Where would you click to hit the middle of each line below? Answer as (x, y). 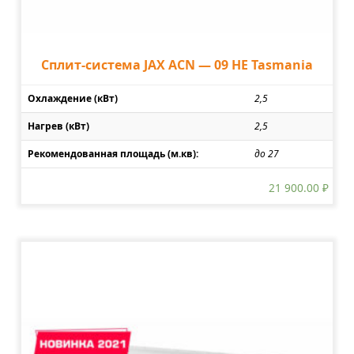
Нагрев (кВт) (58, 126)
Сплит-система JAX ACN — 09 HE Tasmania (177, 64)
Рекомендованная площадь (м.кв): (113, 153)
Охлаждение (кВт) (73, 98)
